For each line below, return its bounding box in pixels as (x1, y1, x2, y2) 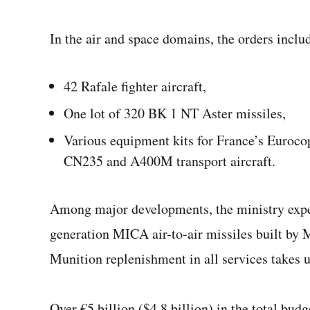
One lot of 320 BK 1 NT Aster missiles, (64, 104, 286, 122)
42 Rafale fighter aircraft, (64, 77, 206, 95)
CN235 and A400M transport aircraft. (64, 152, 275, 170)
